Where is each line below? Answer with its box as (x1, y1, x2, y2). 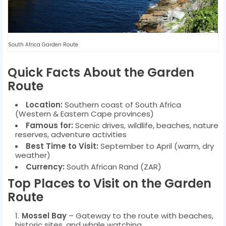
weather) (15, 149, 50, 160)
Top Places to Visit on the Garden (8, 175, 211, 192)
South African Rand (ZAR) (65, 161, 161, 172)
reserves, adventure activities (15, 129, 127, 140)
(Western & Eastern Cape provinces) (15, 108, 154, 119)
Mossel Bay (22, 210, 67, 221)
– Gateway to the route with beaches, (67, 210, 213, 221)
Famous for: (26, 120, 73, 131)
